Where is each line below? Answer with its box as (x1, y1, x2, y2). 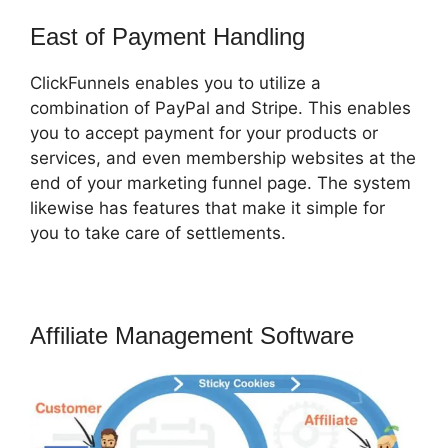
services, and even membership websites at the (30, 148, 416, 169)
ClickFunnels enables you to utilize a (30, 73, 321, 94)
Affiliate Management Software (30, 322, 354, 350)
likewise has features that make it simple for (30, 198, 385, 219)
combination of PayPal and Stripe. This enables (30, 98, 411, 119)
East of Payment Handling (30, 23, 305, 51)
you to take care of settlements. (30, 223, 286, 244)
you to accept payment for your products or (30, 123, 378, 144)
